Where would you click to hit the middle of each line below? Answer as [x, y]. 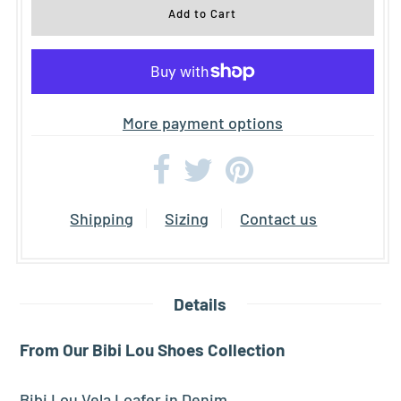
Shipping [102, 218]
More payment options [202, 122]
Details [200, 303]
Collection [245, 349]
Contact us [279, 218]
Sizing [187, 218]
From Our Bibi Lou [87, 349]
